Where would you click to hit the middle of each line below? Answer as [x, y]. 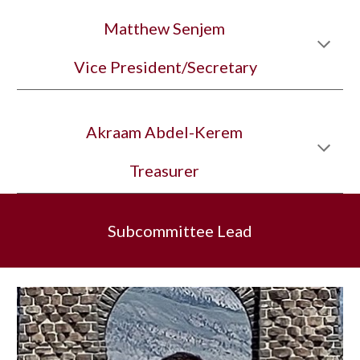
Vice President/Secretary [166, 67]
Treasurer [164, 170]
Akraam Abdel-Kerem [164, 132]
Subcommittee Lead [180, 231]
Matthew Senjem [164, 28]
